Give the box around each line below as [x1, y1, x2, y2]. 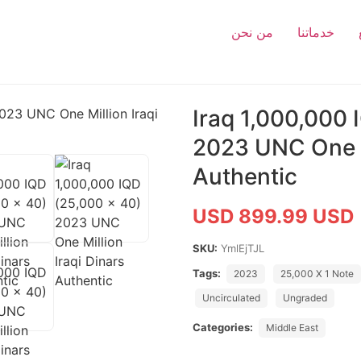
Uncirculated [202, 292, 260, 304]
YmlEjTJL [221, 242, 264, 255]
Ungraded [283, 292, 327, 304]
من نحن [231, 24, 273, 40]
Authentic [193, 163, 297, 190]
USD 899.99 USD [193, 205, 354, 228]
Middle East [266, 322, 318, 334]
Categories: [193, 321, 253, 334]
